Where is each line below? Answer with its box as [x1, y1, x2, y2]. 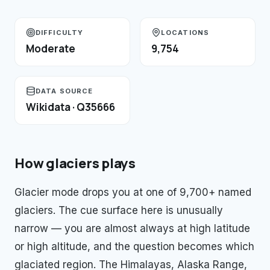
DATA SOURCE [36, 87, 93, 95]
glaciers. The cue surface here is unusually [14, 204, 223, 216]
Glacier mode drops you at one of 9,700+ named [14, 186, 251, 198]
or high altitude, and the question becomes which [14, 240, 254, 253]
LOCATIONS [161, 28, 209, 37]
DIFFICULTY [36, 28, 83, 37]
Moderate [26, 42, 75, 55]
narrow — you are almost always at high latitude [14, 222, 250, 234]
